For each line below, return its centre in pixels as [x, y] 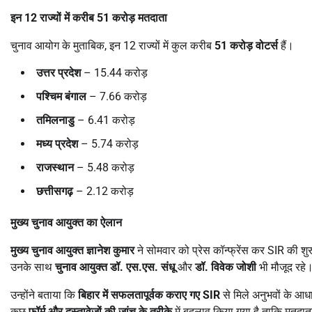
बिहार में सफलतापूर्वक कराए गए [140, 295]
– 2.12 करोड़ [103, 191]
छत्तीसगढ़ [55, 191]
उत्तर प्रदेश [58, 72]
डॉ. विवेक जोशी [226, 267]
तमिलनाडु [55, 120]
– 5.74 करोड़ [108, 143]
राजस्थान [55, 167]
